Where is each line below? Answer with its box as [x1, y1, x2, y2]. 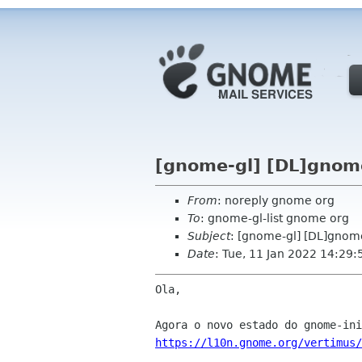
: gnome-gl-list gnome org [200, 212, 349, 225]
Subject [187, 229, 230, 242]
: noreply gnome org [217, 194, 335, 207]
